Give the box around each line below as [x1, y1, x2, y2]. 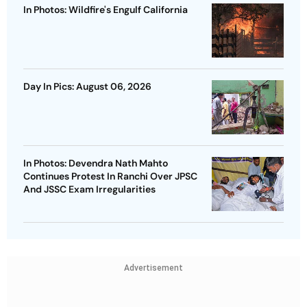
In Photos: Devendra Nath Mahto [23, 157, 168, 170]
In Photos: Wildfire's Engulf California [23, 3, 188, 16]
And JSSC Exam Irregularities [23, 183, 156, 196]
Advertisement [124, 263, 183, 273]
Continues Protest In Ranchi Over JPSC [23, 170, 197, 183]
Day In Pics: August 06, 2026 [23, 80, 151, 93]
